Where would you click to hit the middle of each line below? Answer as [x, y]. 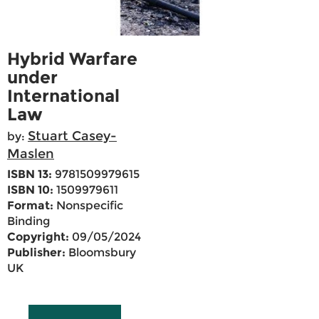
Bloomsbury [101, 253]
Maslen [31, 154]
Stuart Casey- [72, 136]
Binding [28, 221]
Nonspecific [88, 206]
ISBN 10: [30, 190]
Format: [30, 206]
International [63, 96]
